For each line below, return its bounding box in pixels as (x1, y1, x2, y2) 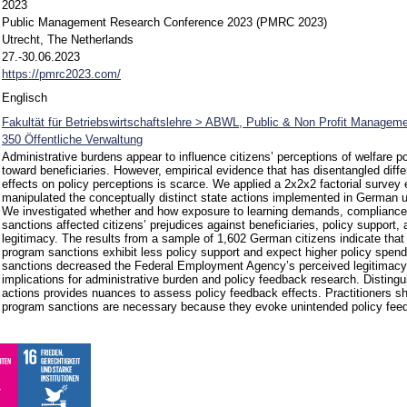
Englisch (2, 91, 47, 105)
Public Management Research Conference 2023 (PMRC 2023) (2, 15, 327, 30)
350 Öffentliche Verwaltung (2, 133, 143, 147)
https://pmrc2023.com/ (2, 67, 121, 82)
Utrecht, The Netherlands (2, 33, 134, 47)
